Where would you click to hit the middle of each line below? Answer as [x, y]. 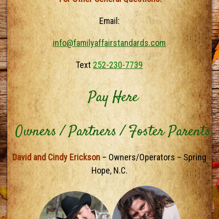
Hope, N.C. [109, 170]
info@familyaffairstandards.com [109, 43]
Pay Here [113, 98]
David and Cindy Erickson [57, 157]
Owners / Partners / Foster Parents [113, 132]
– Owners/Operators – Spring [154, 157]
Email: [109, 21]
